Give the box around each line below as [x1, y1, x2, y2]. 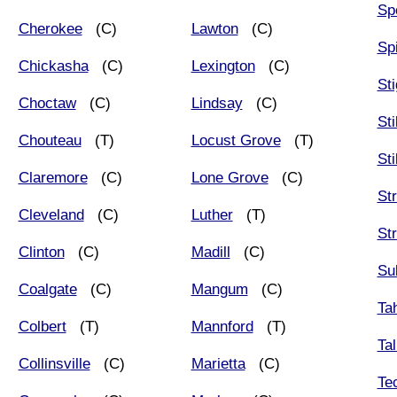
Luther [191, 206, 233, 223]
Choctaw [18, 94, 76, 112]
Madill [191, 243, 230, 261]
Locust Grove [191, 131, 281, 149]
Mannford [191, 317, 253, 335]
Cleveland [18, 206, 84, 223]
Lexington [191, 57, 255, 74]
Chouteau [18, 131, 82, 149]
